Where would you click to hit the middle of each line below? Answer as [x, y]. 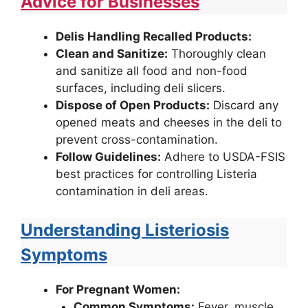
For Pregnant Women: [118, 289]
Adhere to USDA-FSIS [223, 157]
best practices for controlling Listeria [156, 174]
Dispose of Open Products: [133, 106]
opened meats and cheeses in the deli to [169, 123]
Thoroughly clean [217, 54]
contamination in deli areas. [132, 191]
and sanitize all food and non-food [152, 71]
